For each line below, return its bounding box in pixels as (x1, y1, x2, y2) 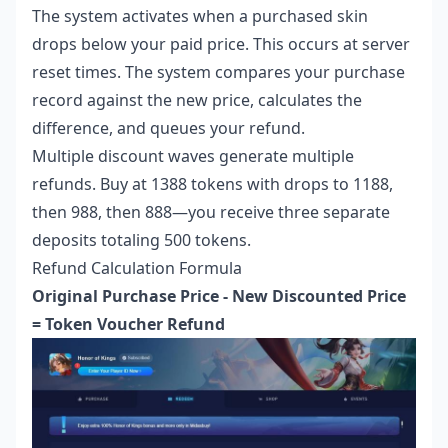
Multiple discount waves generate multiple (32, 145, 354, 168)
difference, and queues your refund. (32, 117, 305, 140)
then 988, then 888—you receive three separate (32, 201, 390, 224)
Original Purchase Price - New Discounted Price (32, 285, 406, 308)
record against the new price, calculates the (32, 89, 362, 112)
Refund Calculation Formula (32, 257, 242, 280)
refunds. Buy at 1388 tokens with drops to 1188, (32, 173, 393, 196)
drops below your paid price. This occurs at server (32, 33, 410, 56)
